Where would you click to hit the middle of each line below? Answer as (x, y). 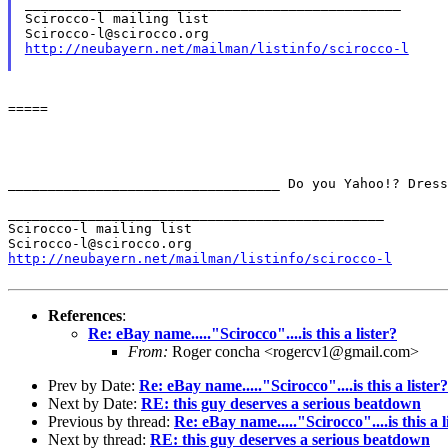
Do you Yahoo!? (348, 183)
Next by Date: (94, 403)
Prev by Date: (93, 385)
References (85, 315)
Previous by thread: (111, 421)
